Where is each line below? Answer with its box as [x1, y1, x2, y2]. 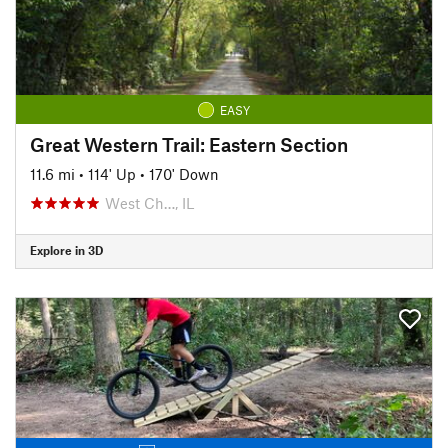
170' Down [149, 164, 219, 183]
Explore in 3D [30, 243, 103, 257]
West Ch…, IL [105, 193, 194, 212]
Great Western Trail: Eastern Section [30, 132, 348, 156]
